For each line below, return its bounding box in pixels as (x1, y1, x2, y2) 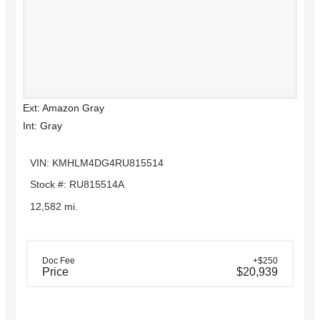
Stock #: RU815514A (30, 179, 124, 191)
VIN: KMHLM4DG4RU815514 (30, 156, 164, 169)
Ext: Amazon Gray (23, 101, 104, 114)
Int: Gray (23, 119, 62, 131)
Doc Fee (42, 256, 75, 266)
